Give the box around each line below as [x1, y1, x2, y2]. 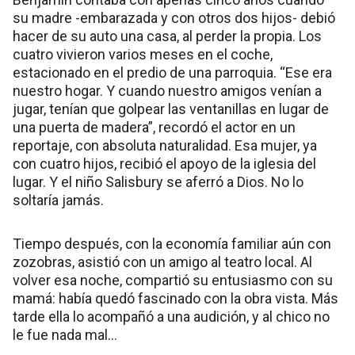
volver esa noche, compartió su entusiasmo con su [13, 271, 333, 288]
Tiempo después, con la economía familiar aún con [13, 235, 331, 252]
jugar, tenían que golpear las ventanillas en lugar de [13, 100, 329, 117]
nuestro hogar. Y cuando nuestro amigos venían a [13, 82, 322, 99]
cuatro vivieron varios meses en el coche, [13, 45, 273, 63]
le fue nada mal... [13, 326, 117, 343]
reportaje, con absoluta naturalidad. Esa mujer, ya [13, 136, 317, 154]
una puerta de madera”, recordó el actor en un [13, 118, 296, 136]
